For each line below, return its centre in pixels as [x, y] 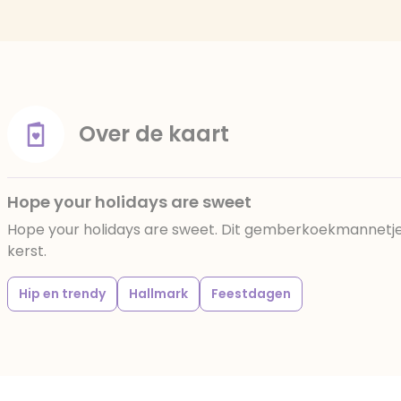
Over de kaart [154, 134]
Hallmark [158, 294]
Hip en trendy [62, 294]
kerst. [27, 251]
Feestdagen [251, 294]
